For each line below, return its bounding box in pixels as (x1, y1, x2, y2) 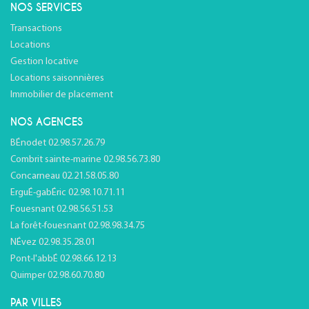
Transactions (10, 23, 62, 34)
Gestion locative (10, 57, 79, 67)
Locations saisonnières (10, 73, 104, 83)
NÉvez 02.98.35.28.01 (10, 237, 95, 248)
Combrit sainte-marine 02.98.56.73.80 (10, 154, 160, 165)
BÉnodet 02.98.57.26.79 (10, 138, 105, 148)
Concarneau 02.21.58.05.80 (10, 171, 119, 181)
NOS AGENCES (10, 115, 83, 129)
